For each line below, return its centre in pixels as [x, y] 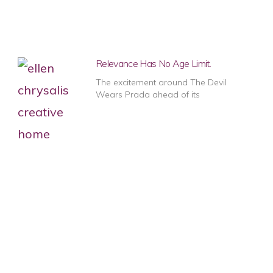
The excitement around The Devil [161, 82]
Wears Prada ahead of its [148, 94]
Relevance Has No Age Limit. [154, 63]
